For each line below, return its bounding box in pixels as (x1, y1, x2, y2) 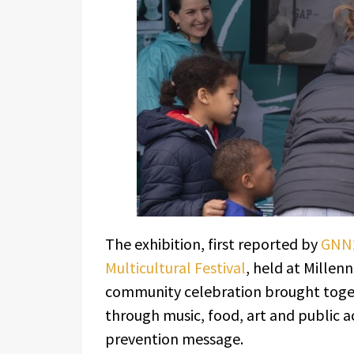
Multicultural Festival (105, 258, 246, 277)
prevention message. (105, 329, 243, 348)
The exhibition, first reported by (105, 234, 321, 254)
